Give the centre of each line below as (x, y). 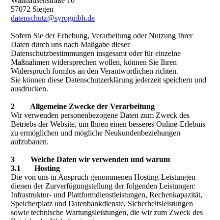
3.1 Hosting (36, 168)
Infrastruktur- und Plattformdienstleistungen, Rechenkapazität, (107, 195)
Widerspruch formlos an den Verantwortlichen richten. (95, 71)
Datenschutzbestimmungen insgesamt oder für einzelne (96, 53)
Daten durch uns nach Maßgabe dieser (70, 44)
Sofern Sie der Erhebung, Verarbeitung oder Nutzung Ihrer (102, 36)
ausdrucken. (30, 89)
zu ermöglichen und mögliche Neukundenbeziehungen (96, 133)
